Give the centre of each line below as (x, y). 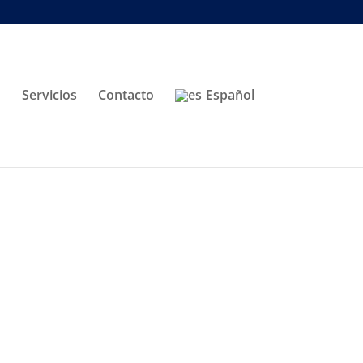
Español (230, 95)
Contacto (126, 95)
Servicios (49, 95)
